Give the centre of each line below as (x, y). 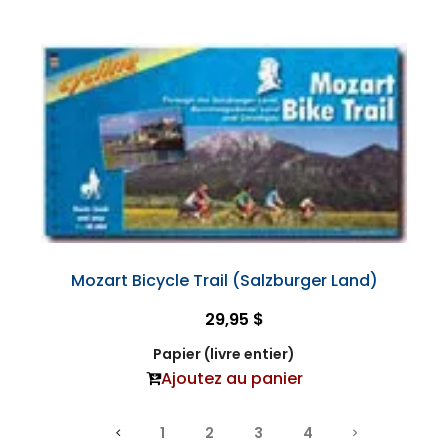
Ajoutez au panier (231, 378)
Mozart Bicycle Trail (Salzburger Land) (224, 280)
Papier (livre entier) (224, 354)
